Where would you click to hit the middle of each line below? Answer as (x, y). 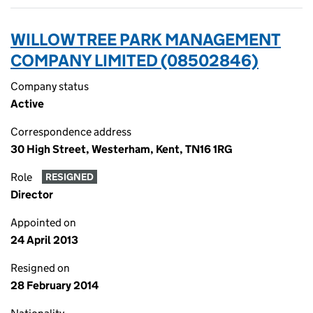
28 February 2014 (54, 285)
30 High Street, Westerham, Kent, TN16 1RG (122, 149)
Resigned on (40, 268)
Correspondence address (71, 132)
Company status (50, 86)
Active (27, 104)
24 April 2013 (44, 240)
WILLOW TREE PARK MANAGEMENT (146, 39)
